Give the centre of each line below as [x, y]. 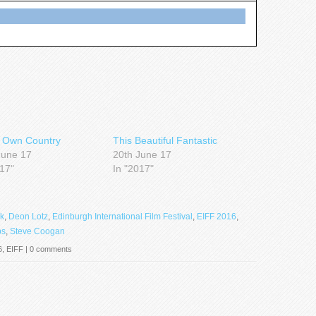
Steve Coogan [37, 232]
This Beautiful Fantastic [165, 141]
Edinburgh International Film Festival [122, 217]
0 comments [51, 249]
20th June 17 [142, 155]
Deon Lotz [28, 217]
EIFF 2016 [217, 217]
